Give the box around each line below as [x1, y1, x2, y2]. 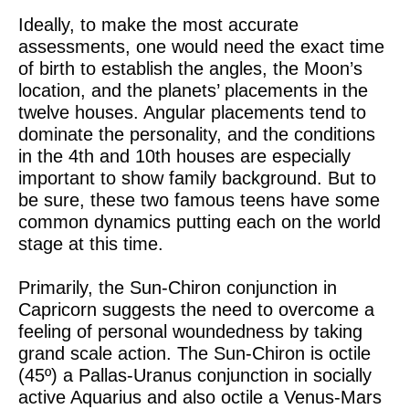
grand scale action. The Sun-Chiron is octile [18, 343, 371, 363]
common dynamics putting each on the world [18, 212, 381, 232]
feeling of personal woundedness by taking [18, 321, 362, 341]
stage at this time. [18, 234, 163, 254]
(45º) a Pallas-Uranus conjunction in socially [18, 365, 372, 385]
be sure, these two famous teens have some [18, 190, 380, 210]
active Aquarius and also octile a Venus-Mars [18, 387, 382, 407]
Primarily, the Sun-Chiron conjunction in [18, 278, 337, 298]
